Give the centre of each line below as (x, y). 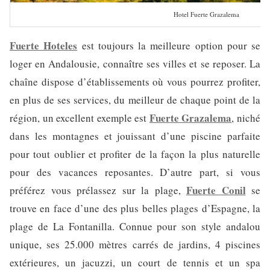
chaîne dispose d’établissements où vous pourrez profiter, (135, 82)
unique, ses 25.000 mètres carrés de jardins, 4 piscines (135, 245)
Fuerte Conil (216, 190)
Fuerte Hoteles (44, 46)
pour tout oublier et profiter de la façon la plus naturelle (135, 154)
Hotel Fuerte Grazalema (206, 14)
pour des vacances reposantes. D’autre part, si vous (135, 172)
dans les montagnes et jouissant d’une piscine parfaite (135, 136)
